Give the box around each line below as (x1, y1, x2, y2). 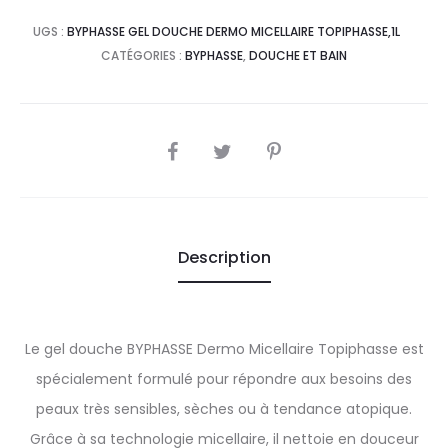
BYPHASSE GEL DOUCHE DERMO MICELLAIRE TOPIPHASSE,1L (67, 23, 400, 40)
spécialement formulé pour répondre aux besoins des (36, 369, 412, 389)
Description (177, 246, 271, 269)
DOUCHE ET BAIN (249, 47, 347, 64)
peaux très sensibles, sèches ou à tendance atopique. (36, 399, 412, 419)
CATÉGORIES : (101, 47, 185, 64)
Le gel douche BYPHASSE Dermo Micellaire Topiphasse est (24, 339, 424, 359)
